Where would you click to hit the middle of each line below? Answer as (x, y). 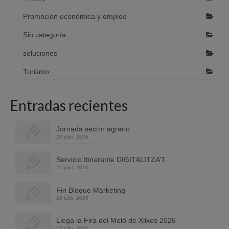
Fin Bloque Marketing (92, 190)
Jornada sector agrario (94, 129)
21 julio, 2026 (72, 167)
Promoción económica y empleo (75, 17)
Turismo (36, 72)
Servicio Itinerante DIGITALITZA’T (111, 159)
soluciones (40, 53)
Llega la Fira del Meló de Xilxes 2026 (116, 221)
